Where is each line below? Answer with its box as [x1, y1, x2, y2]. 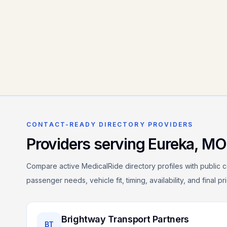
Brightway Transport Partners [61, 214, 189, 224]
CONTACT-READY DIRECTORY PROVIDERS [26, 121, 194, 128]
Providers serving [26, 135, 148, 153]
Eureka [148, 135, 195, 153]
